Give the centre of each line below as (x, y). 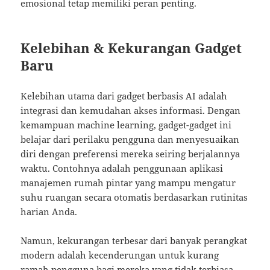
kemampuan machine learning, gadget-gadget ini (126, 125)
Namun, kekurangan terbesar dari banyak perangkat (134, 241)
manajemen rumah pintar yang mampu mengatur (128, 183)
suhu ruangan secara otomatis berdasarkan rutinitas (134, 197)
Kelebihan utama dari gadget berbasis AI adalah (124, 96)
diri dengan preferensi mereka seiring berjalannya (130, 154)
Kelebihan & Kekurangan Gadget (131, 48)
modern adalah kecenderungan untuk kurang (120, 255)
